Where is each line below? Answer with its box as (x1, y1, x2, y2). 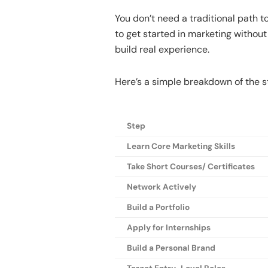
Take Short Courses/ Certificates (127, 162, 255, 172)
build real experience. (115, 43, 209, 56)
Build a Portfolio (127, 202, 190, 213)
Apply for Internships (127, 223, 211, 233)
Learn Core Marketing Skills (127, 141, 235, 152)
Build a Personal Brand (127, 243, 215, 254)
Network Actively (127, 182, 196, 193)
